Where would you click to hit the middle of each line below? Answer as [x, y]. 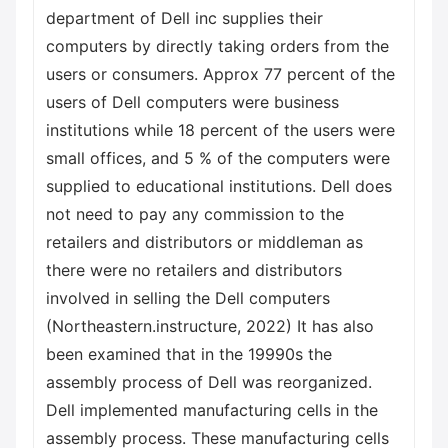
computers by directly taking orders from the [217, 46]
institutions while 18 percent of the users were [220, 130]
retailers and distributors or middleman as [204, 242]
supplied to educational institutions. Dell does [219, 186]
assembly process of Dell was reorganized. [209, 382]
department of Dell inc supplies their [184, 18]
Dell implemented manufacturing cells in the [212, 410]
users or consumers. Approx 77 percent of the [220, 74]
